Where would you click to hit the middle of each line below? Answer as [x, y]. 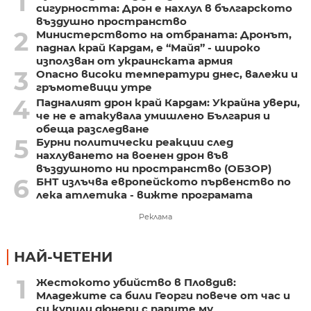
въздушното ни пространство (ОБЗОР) [153, 169]
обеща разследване [92, 129]
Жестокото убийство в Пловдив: [136, 283]
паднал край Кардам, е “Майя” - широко [148, 48]
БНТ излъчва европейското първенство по [163, 182]
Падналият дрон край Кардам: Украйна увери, [168, 103]
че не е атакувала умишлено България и [153, 116]
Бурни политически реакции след [134, 142]
